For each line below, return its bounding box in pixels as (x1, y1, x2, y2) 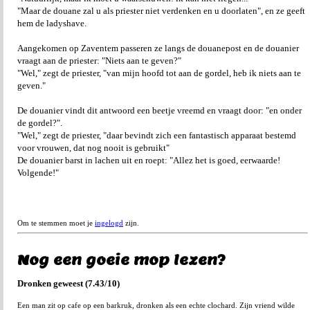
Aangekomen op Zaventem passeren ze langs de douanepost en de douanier (17, 43, 299, 54)
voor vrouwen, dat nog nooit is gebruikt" (17, 143, 170, 154)
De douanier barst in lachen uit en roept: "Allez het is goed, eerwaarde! (17, 155, 280, 166)
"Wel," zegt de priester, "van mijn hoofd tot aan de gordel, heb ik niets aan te (17, 68, 301, 79)
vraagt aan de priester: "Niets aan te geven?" (17, 55, 181, 66)
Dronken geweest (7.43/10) (17, 279, 120, 289)
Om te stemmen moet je (17, 219, 95, 228)
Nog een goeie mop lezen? (17, 250, 226, 269)
